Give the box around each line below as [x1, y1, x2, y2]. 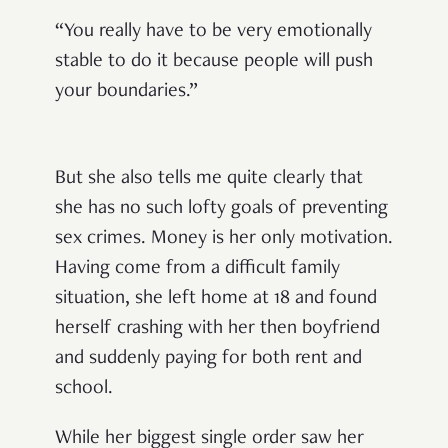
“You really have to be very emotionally [55, 22, 372, 43]
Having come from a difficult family [55, 259, 340, 280]
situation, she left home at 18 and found [55, 289, 377, 310]
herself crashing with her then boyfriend [55, 319, 380, 340]
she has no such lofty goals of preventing [55, 199, 388, 220]
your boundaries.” [55, 82, 198, 103]
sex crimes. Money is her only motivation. [55, 229, 393, 250]
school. [55, 379, 113, 400]
